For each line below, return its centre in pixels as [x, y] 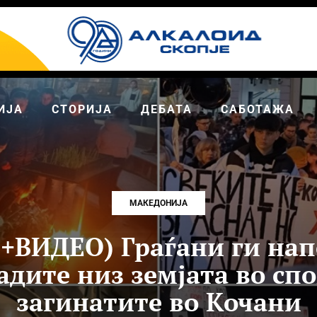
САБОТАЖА [258, 109]
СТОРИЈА [82, 109]
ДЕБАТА [167, 109]
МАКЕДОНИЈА [158, 203]
